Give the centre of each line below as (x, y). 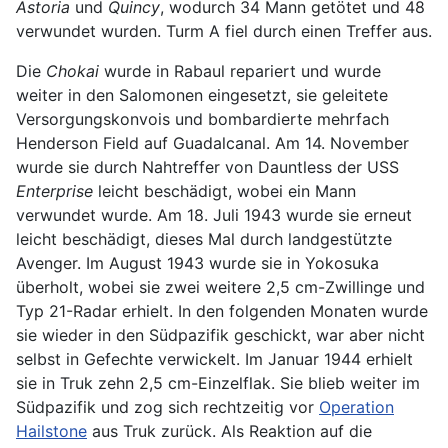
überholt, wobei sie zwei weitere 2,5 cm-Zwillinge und (220, 286)
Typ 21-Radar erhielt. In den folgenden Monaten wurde (222, 310)
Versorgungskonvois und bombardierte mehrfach (202, 118)
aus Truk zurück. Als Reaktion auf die (229, 430)
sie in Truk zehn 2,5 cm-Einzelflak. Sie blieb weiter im (218, 382)
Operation (356, 406)
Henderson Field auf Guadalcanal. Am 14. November (212, 142)
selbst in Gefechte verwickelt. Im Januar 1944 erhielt (214, 358)
